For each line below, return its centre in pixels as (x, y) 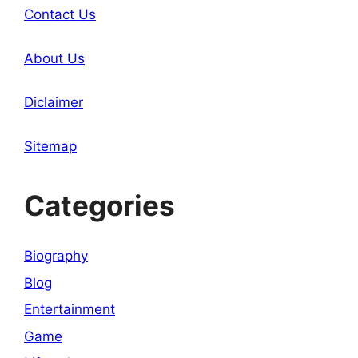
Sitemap (50, 146)
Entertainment (70, 309)
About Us (54, 58)
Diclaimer (54, 102)
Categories (99, 205)
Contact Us (60, 14)
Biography (56, 256)
